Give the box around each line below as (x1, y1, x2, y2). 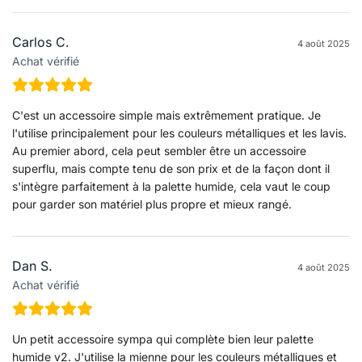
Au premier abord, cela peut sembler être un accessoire (12, 143, 306, 158)
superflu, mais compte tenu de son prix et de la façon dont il (12, 161, 330, 175)
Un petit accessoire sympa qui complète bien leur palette (12, 331, 314, 346)
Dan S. (12, 257, 53, 274)
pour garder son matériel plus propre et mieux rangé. (12, 196, 292, 211)
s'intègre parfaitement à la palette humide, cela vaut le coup (12, 179, 330, 193)
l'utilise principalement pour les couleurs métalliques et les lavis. (12, 125, 347, 140)
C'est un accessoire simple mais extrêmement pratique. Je (12, 107, 321, 122)
